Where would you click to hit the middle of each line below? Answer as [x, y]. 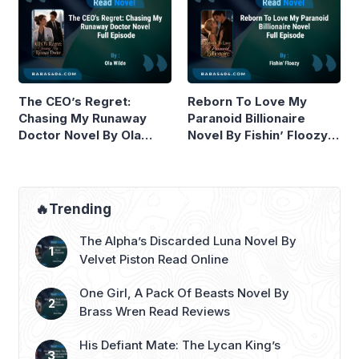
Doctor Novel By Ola [80, 135]
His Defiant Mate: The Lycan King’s [180, 345]
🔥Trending [73, 210]
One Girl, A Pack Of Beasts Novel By [184, 293]
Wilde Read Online [74, 152]
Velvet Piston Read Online [154, 260]
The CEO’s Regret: [75, 102]
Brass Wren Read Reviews [155, 312]
